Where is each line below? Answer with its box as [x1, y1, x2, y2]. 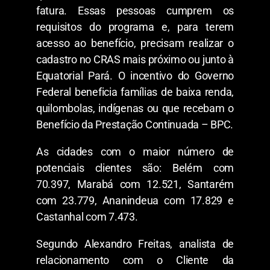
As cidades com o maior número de [36, 145, 234, 158]
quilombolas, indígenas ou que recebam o [36, 101, 234, 115]
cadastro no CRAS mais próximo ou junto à [36, 52, 234, 66]
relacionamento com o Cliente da [36, 253, 234, 266]
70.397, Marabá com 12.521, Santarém [36, 177, 234, 190]
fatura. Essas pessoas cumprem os [36, 4, 234, 17]
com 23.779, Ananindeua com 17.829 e [36, 193, 234, 207]
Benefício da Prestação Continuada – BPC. [36, 118, 234, 131]
